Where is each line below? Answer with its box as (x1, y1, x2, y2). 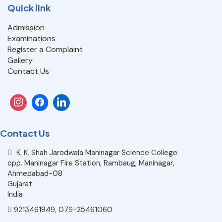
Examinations (7, 33, 55, 44)
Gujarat (7, 178, 32, 189)
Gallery (7, 55, 33, 66)
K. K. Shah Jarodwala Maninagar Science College (16, 147, 177, 158)
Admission (7, 22, 45, 33)
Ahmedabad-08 (7, 168, 62, 178)
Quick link (7, 2, 51, 14)
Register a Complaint (7, 44, 83, 55)
